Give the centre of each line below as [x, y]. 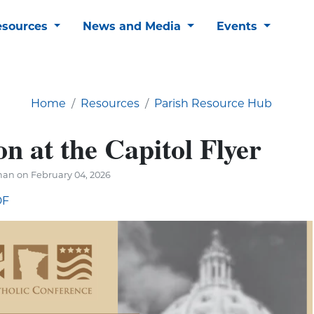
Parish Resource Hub [213, 103]
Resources [110, 103]
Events [238, 26]
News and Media [134, 26]
